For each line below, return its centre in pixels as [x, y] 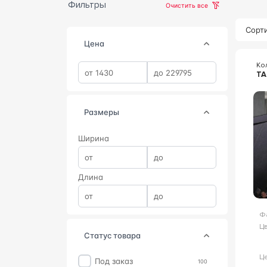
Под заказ [117, 261]
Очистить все [187, 5]
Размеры [104, 112]
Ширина [93, 138]
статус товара [115, 235]
